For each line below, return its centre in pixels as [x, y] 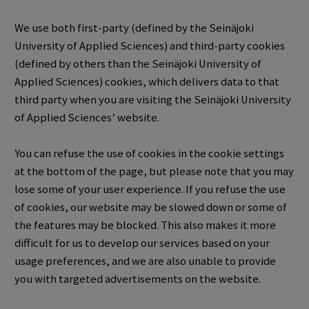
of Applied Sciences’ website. [87, 118]
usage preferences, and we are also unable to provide [145, 261]
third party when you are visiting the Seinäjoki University [152, 100]
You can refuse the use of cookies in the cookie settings [149, 153]
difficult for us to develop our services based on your [142, 243]
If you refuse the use [235, 189]
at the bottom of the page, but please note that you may [154, 171]
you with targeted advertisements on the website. [137, 279]
